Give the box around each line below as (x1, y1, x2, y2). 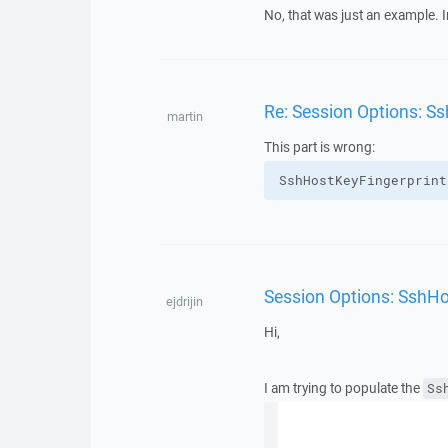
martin (166, 108, 203, 125)
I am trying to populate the (263, 379, 423, 397)
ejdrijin (166, 293, 204, 310)
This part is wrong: (263, 138, 375, 156)
